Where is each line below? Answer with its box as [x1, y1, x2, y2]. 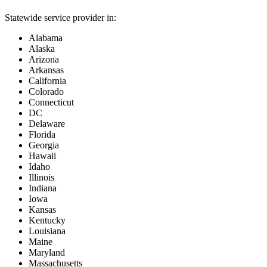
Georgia [29, 140, 59, 151]
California [29, 76, 66, 86]
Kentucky [29, 215, 66, 226]
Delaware [29, 119, 65, 129]
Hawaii [29, 151, 56, 162]
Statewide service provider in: [5, 13, 116, 23]
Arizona [29, 54, 59, 65]
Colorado [29, 86, 64, 97]
